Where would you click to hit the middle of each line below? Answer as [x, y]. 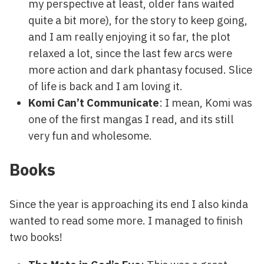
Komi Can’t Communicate [94, 103]
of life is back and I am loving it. [105, 86]
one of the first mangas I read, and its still [131, 119]
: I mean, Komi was [206, 103]
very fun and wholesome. [90, 136]
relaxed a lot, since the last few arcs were [130, 53]
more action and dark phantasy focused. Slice [140, 70]
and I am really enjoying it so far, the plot [129, 37]
